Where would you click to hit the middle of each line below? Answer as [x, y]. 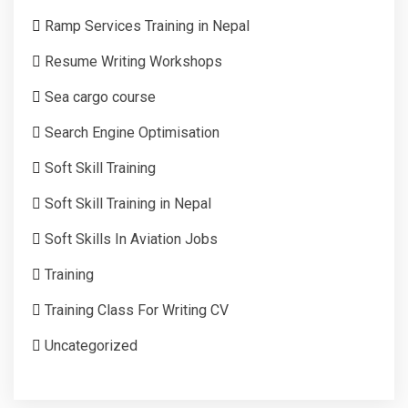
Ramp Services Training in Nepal [147, 25]
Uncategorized [91, 345]
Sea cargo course [100, 97]
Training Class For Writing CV [137, 310]
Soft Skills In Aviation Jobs [131, 239]
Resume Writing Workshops [133, 61]
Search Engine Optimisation [132, 132]
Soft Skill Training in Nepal [128, 203]
